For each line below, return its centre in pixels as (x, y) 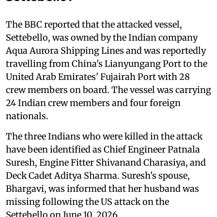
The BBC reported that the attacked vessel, (94, 24)
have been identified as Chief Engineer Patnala (103, 149)
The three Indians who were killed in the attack (104, 136)
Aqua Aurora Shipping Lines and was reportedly (106, 50)
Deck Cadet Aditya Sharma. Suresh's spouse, (98, 175)
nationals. (28, 116)
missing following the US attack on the (87, 201)
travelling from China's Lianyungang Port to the (107, 63)
